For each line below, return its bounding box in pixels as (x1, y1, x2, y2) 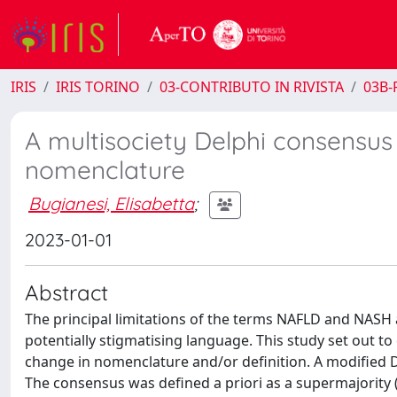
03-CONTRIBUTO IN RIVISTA (160, 77, 344, 97)
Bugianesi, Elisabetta (28, 191, 194, 214)
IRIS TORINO (56, 77, 140, 97)
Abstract (25, 279, 108, 306)
